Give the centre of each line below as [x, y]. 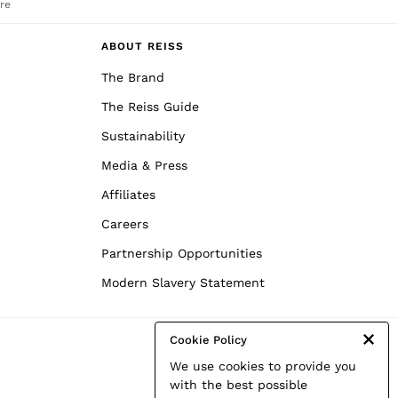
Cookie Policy [208, 340]
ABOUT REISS [143, 46]
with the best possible [239, 385]
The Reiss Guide [150, 107]
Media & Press [144, 165]
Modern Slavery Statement [183, 283]
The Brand [133, 77]
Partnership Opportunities [182, 253]
